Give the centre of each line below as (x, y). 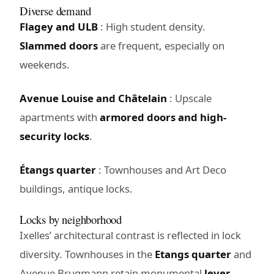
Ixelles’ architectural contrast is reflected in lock (130, 235)
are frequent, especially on (161, 45)
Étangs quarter (58, 169)
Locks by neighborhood (71, 219)
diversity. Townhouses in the (87, 254)
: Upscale (189, 98)
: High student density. (152, 26)
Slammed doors (59, 45)
